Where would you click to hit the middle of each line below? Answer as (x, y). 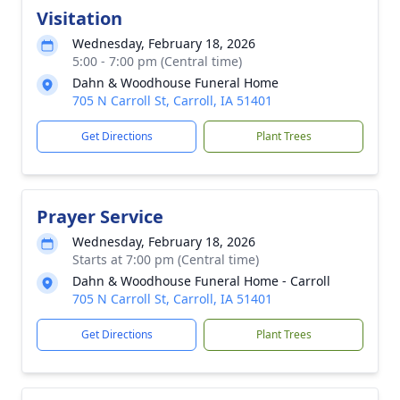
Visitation (79, 18)
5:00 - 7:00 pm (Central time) (157, 61)
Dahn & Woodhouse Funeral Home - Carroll (201, 281)
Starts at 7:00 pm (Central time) (166, 259)
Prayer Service (100, 217)
